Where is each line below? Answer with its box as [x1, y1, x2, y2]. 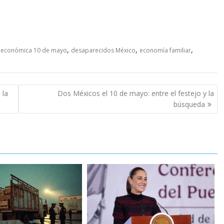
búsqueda [173, 99, 205, 109]
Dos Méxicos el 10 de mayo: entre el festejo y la [57, 88, 214, 98]
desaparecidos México [71, 46, 135, 55]
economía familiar [139, 46, 191, 55]
